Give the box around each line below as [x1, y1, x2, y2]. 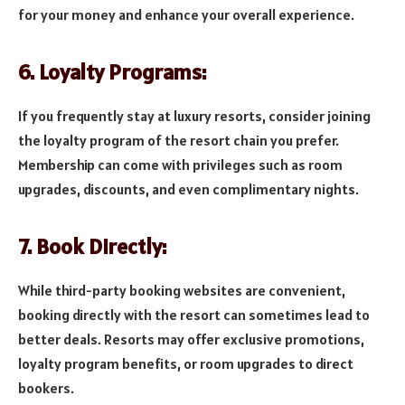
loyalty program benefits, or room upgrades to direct [18, 353, 353, 372]
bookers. [18, 378, 74, 397]
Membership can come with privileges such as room [18, 155, 343, 174]
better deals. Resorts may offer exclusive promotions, [18, 329, 364, 348]
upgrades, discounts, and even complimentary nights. [18, 179, 359, 198]
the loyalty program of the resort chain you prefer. [18, 130, 339, 149]
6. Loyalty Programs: [18, 57, 206, 86]
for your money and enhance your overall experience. [18, 5, 354, 24]
